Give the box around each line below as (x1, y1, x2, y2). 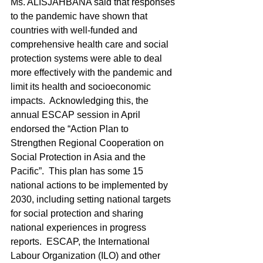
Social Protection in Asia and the (11, 152, 148, 162)
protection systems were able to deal (11, 53, 164, 63)
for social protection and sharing (11, 208, 146, 218)
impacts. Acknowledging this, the (11, 96, 151, 106)
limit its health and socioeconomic (11, 82, 153, 92)
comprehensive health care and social (11, 39, 171, 49)
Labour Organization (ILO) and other (11, 251, 163, 261)
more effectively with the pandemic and (11, 68, 174, 77)
